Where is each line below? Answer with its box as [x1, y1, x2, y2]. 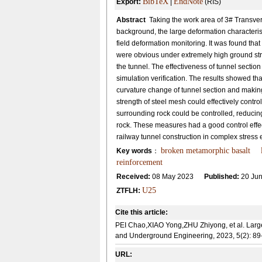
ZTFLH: [116, 187, 140, 195]
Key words [116, 147, 152, 155]
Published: [204, 173, 239, 181]
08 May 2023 [150, 173, 204, 181]
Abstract [116, 16, 146, 24]
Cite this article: [115, 208, 168, 216]
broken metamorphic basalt [160, 146, 250, 155]
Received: [116, 173, 150, 181]
